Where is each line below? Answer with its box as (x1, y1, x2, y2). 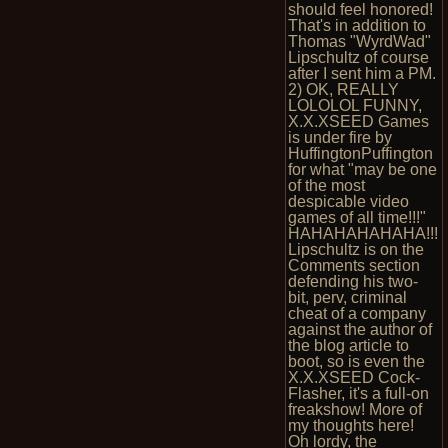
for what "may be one (287, 161, 437, 178)
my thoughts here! (287, 417, 414, 434)
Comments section (287, 257, 420, 274)
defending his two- (287, 273, 418, 290)
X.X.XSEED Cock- (287, 369, 420, 386)
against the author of (287, 321, 432, 338)
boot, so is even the (287, 353, 425, 370)
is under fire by (287, 129, 392, 146)
